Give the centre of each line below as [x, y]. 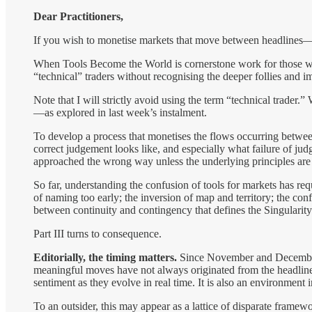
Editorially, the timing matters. [107, 257]
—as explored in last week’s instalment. [120, 112]
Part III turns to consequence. [97, 233]
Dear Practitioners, [78, 16]
